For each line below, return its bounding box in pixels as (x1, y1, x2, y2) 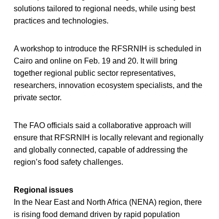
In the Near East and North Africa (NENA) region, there (14, 197, 202, 206)
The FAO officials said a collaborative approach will (14, 121, 191, 130)
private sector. (14, 93, 62, 102)
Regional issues (14, 185, 73, 194)
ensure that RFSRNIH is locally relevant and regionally (14, 133, 203, 142)
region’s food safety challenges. (14, 157, 123, 166)
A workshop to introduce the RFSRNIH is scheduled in (14, 44, 201, 53)
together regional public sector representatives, (14, 68, 175, 77)
